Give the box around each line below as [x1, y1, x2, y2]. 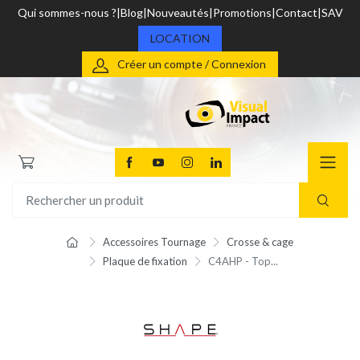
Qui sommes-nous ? [17, 6, 117, 19]
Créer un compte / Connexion [117, 57, 266, 71]
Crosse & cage [226, 235, 293, 249]
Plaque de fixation [103, 255, 187, 268]
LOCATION [150, 31, 210, 45]
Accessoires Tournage [103, 235, 207, 249]
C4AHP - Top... [207, 255, 278, 268]
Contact [275, 6, 317, 19]
